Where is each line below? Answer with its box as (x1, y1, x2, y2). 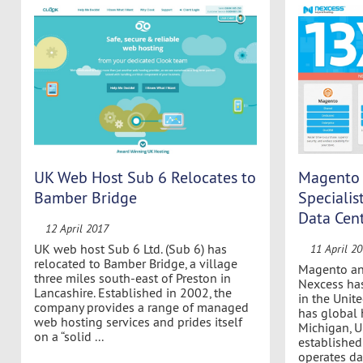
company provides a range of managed (33, 298, 249, 315)
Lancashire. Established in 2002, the (33, 284, 232, 301)
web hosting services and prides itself (33, 313, 242, 330)
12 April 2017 (45, 220, 109, 236)
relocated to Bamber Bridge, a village (33, 254, 237, 271)
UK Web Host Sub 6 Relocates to (33, 166, 256, 187)
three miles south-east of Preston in (33, 269, 231, 286)
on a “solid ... (33, 327, 104, 344)
